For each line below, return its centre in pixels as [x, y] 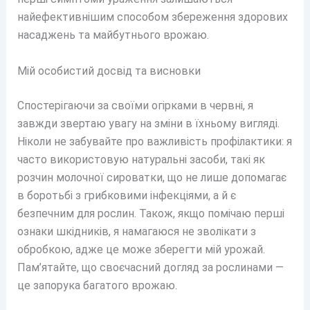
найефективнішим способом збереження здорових [152, 17]
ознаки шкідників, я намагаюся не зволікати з [136, 231]
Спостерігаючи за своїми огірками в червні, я [135, 105]
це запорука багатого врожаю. [97, 285]
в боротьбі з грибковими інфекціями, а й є [126, 195]
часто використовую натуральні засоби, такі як [141, 159]
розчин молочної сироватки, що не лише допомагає [152, 177]
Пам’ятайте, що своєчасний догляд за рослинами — [150, 267]
